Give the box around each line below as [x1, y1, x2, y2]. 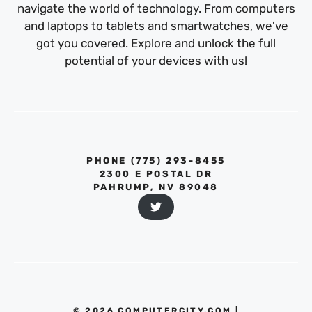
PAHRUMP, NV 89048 [93, 182, 219, 193]
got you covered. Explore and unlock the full [36, 36, 276, 51]
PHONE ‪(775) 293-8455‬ [86, 155, 226, 166]
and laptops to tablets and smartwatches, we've [24, 19, 288, 33]
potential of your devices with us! [65, 54, 247, 68]
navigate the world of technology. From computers [17, 1, 295, 16]
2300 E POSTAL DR [99, 169, 213, 180]
